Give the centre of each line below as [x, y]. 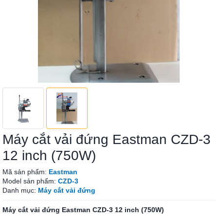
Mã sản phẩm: [26, 172]
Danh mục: [20, 190]
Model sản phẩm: [30, 181]
